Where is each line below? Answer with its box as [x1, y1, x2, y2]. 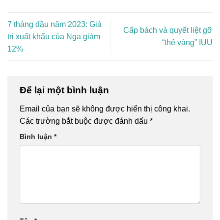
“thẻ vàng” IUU [162, 38, 213, 47]
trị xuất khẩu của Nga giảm [7, 32, 100, 41]
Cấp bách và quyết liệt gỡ [123, 26, 213, 35]
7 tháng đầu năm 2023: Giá [7, 20, 102, 28]
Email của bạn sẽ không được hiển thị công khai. [20, 104, 190, 113]
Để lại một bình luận [20, 85, 111, 96]
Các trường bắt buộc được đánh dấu [20, 116, 150, 125]
